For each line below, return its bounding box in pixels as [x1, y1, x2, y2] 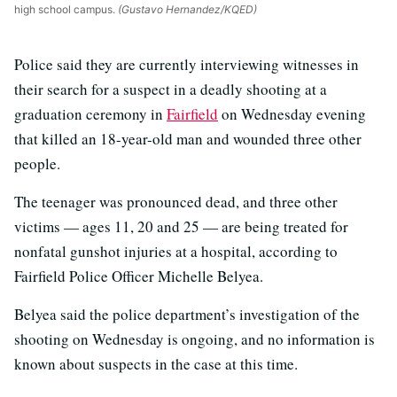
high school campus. [14, 3, 115, 17]
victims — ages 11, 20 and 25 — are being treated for [14, 216, 348, 237]
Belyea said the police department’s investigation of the [14, 304, 360, 325]
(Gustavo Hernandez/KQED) [115, 3, 257, 17]
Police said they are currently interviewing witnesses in [14, 54, 359, 75]
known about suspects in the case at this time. [14, 354, 298, 375]
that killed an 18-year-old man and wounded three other [14, 128, 362, 150]
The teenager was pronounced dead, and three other [14, 191, 338, 213]
